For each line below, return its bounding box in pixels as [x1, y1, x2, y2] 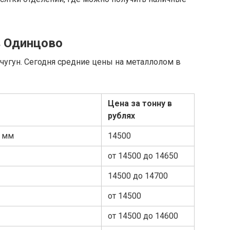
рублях [108, 111, 135, 121]
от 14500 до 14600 [108, 211, 178, 221]
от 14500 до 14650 [108, 151, 178, 161]
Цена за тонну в [108, 99, 172, 109]
